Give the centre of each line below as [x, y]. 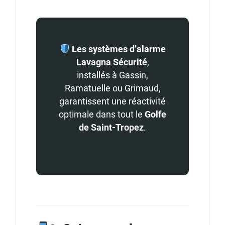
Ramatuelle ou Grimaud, [113, 88]
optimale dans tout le [102, 115]
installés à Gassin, [113, 75]
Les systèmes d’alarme [119, 49]
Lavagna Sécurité [111, 62]
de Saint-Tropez [111, 128]
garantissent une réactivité [113, 101]
